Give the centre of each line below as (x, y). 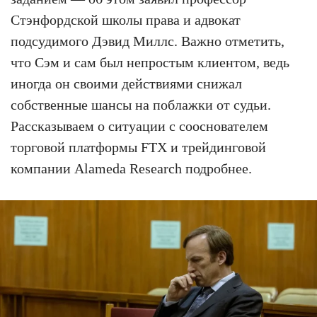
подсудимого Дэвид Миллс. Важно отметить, (148, 41)
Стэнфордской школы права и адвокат (126, 20)
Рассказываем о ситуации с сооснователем (139, 126)
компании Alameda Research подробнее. (131, 168)
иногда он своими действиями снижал (126, 83)
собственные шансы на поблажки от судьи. (141, 105)
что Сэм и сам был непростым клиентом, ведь (150, 62)
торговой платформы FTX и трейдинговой (138, 147)
